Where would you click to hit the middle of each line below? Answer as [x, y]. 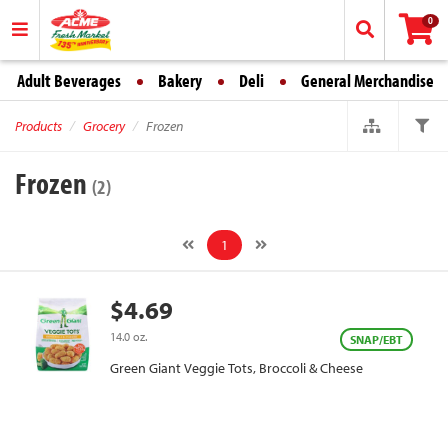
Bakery [180, 80]
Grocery [104, 126]
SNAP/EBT [376, 339]
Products [38, 126]
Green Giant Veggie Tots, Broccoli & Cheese [236, 368]
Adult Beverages [69, 80]
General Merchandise [367, 80]
